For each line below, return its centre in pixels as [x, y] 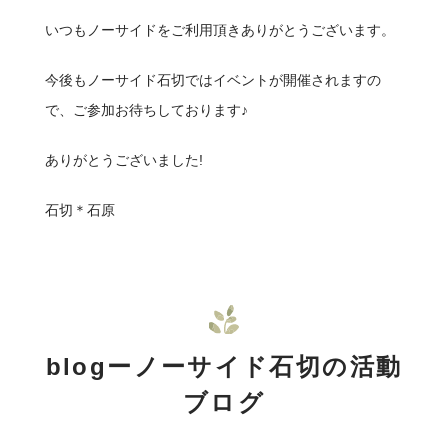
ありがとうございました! [123, 159]
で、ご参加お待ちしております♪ [146, 109]
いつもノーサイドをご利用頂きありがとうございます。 [219, 29]
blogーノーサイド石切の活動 [224, 367]
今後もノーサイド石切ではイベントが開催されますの [212, 79]
